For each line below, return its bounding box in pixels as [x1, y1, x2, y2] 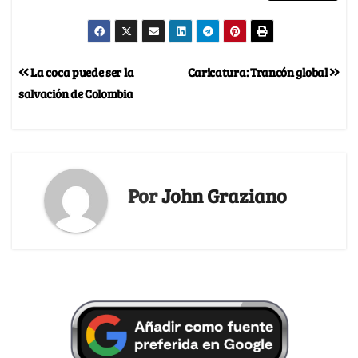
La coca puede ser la [28, 63, 134, 81]
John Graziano [161, 181, 287, 209]
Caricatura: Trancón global [187, 63, 330, 81]
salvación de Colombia [18, 85, 133, 102]
